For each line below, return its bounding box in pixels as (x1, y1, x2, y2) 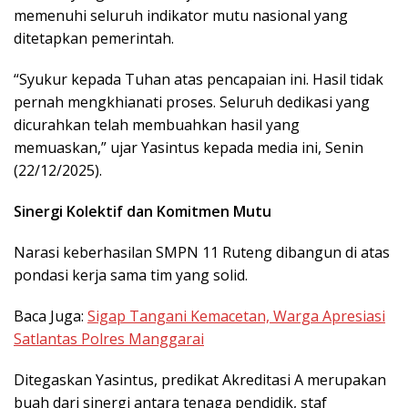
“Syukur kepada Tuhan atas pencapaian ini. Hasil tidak (14, 68, 383, 89)
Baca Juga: (14, 305, 87, 326)
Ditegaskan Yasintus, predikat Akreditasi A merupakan (14, 369, 386, 390)
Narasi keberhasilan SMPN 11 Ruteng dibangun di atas (14, 241, 390, 262)
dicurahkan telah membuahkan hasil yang (14, 114, 300, 135)
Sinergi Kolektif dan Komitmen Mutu (14, 200, 271, 221)
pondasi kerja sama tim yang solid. (14, 264, 248, 285)
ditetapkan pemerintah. (14, 27, 174, 48)
